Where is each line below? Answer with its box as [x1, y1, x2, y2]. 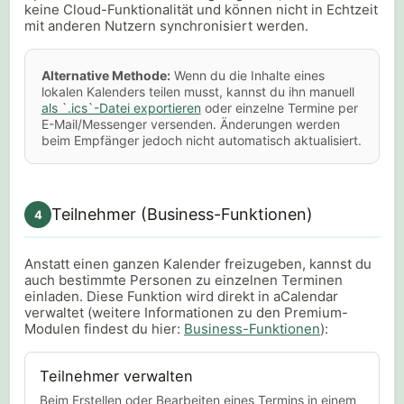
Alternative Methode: [41, 68, 170, 84]
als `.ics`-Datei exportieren [41, 100, 201, 116]
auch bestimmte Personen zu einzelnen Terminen [24, 271, 343, 289]
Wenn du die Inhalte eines [170, 68, 325, 84]
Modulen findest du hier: [24, 320, 184, 338]
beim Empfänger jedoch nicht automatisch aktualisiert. [41, 133, 362, 149]
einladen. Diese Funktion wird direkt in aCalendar [24, 288, 338, 306]
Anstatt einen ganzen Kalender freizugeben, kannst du [24, 255, 372, 273]
